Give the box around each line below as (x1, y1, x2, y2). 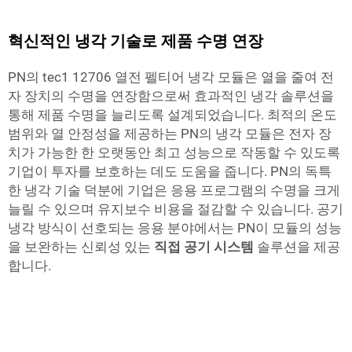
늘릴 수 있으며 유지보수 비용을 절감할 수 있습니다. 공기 (8, 201, 343, 217)
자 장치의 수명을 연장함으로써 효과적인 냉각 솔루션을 (8, 88, 334, 104)
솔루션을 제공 (257, 239, 340, 255)
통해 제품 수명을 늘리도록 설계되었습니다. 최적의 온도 (8, 107, 337, 123)
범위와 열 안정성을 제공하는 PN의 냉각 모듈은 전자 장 (8, 126, 332, 141)
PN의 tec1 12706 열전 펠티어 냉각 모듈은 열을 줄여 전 (8, 69, 334, 85)
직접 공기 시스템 (154, 239, 257, 255)
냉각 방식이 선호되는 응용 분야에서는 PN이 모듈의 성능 (8, 220, 342, 236)
